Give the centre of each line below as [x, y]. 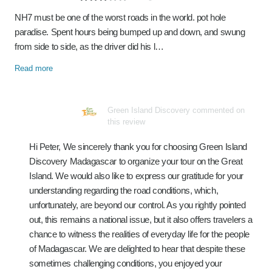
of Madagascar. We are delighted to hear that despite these [137, 249]
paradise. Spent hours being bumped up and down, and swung [130, 32]
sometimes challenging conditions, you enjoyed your [126, 263]
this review [126, 122]
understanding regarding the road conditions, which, [124, 190]
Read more [34, 68]
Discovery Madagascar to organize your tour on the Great [136, 161]
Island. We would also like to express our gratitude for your [136, 176]
